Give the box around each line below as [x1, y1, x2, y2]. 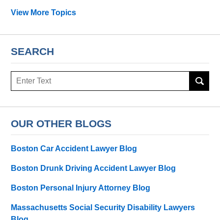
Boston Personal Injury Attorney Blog [11, 184, 151, 192]
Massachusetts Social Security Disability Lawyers [11, 203, 195, 212]
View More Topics [11, 8, 77, 17]
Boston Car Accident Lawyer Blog [11, 144, 137, 153]
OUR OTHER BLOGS [11, 117, 112, 129]
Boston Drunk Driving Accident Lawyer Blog [11, 164, 176, 173]
